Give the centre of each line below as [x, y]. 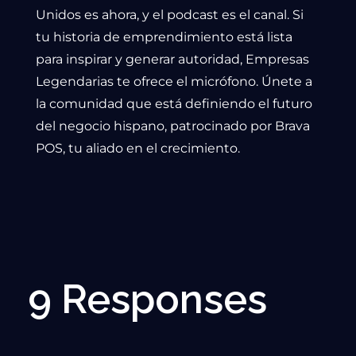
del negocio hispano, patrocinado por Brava [173, 126]
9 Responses [147, 300]
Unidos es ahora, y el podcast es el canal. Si [170, 15]
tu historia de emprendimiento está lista [164, 37]
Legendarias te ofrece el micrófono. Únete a [174, 82]
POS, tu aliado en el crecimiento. [138, 149]
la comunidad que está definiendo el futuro [174, 104]
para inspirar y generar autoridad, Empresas [172, 60]
